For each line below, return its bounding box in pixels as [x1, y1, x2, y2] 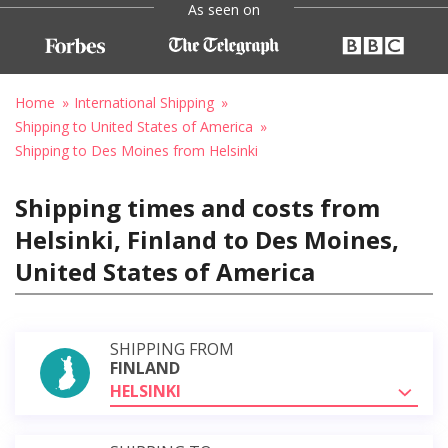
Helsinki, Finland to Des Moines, [15, 222, 399, 256]
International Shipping [74, 92, 214, 112]
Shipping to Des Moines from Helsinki [15, 140, 258, 160]
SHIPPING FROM [110, 337, 234, 360]
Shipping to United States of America [15, 116, 253, 136]
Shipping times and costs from [15, 190, 380, 224]
